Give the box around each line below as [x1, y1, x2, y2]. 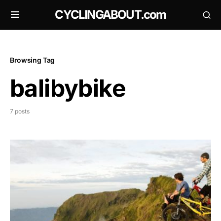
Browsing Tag [10, 56, 55, 64]
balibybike [10, 74, 126, 103]
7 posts [10, 108, 30, 115]
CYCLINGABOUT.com [55, 7, 166, 22]
